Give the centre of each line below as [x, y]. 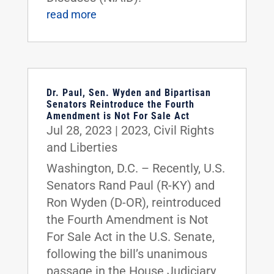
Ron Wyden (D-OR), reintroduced [133, 202]
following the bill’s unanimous [127, 254]
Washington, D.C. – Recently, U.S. [135, 168]
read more [71, 14]
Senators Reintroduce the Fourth [120, 104]
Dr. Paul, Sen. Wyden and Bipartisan [128, 92]
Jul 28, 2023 [79, 130]
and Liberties [82, 147]
